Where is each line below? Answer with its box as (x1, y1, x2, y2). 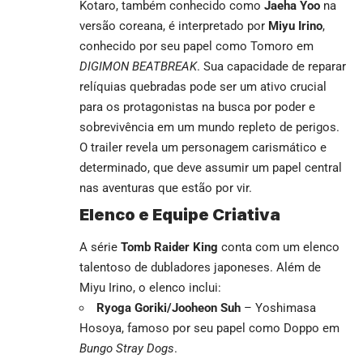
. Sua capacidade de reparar (197, 59, 346, 75)
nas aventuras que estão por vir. (79, 181, 252, 196)
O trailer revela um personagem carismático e (79, 140, 327, 156)
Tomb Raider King (121, 239, 218, 254)
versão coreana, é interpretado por (79, 19, 268, 34)
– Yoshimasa (241, 300, 316, 315)
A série (79, 239, 121, 254)
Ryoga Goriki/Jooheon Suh (96, 300, 241, 315)
